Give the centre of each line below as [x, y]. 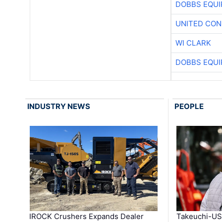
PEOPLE [189, 107]
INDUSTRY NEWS [59, 107]
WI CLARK [194, 43]
